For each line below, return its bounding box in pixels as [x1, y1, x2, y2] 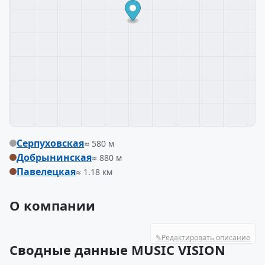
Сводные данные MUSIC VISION [9, 241, 225, 258]
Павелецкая [17, 165, 76, 178]
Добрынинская [17, 151, 92, 164]
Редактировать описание [161, 232, 250, 243]
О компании [9, 196, 95, 214]
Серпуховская [17, 137, 84, 150]
